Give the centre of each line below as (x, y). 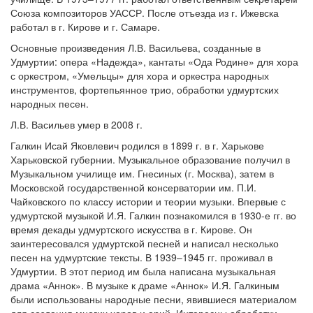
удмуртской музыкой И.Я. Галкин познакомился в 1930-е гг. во (153, 215)
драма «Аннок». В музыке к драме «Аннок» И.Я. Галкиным (145, 285)
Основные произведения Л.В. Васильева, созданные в (136, 48)
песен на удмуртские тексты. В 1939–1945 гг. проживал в (141, 257)
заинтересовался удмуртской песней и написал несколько (145, 243)
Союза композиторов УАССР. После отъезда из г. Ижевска (145, 13)
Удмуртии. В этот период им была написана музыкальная (143, 271)
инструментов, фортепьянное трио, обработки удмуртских (145, 89)
